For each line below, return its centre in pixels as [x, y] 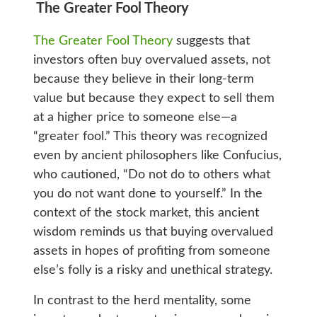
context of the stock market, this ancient [146, 213]
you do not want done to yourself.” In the [148, 194]
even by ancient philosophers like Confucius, [157, 155]
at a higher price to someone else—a [135, 117]
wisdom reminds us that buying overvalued [153, 232]
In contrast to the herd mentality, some [142, 300]
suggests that [211, 41]
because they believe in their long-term [143, 79]
